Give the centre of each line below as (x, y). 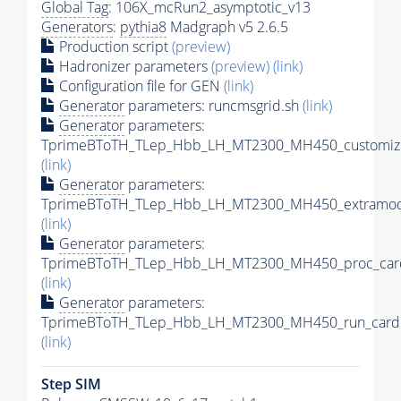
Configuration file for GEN (140, 86)
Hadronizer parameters (133, 67)
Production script (114, 47)
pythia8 (143, 27)
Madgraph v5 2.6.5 (227, 27)
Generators (77, 27)
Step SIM (71, 384)
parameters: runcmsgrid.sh (213, 106)
